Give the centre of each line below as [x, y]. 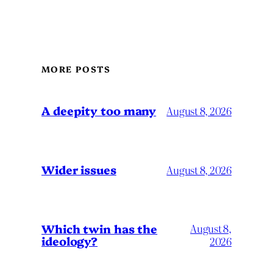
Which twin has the [100, 229]
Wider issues [79, 170]
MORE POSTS [76, 69]
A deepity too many [99, 111]
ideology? [70, 241]
